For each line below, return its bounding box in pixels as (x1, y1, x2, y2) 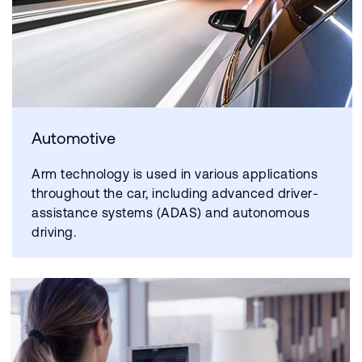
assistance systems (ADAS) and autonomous (32, 205, 309, 220)
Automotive (32, 128, 116, 147)
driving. (32, 225, 76, 239)
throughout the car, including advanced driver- (32, 186, 318, 200)
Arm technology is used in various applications (32, 166, 318, 181)
